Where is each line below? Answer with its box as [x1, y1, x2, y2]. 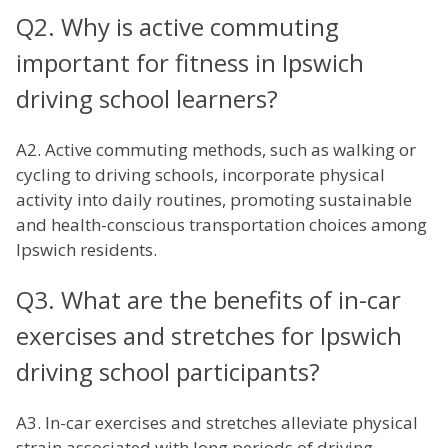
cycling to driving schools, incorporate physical [16, 163, 385, 187]
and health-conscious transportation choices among [16, 213, 427, 237]
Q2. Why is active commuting [16, 10, 339, 44]
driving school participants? [16, 355, 320, 389]
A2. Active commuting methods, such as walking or [16, 138, 416, 162]
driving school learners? [16, 82, 278, 116]
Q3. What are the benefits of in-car [16, 283, 401, 317]
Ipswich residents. [16, 238, 157, 262]
